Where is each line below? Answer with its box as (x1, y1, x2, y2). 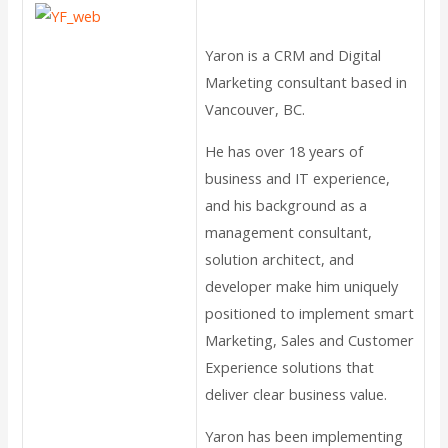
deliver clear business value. (205, 384, 388, 405)
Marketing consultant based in (205, 72, 408, 93)
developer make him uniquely (205, 276, 399, 297)
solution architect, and (205, 249, 355, 270)
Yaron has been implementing (205, 425, 404, 446)
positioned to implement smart (205, 303, 415, 324)
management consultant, (205, 222, 373, 243)
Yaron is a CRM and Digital (205, 45, 382, 66)
